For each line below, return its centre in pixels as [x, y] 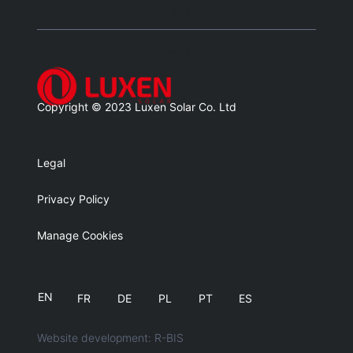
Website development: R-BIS [110, 338]
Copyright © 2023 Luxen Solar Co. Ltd [136, 107]
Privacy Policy [73, 199]
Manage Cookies [80, 235]
